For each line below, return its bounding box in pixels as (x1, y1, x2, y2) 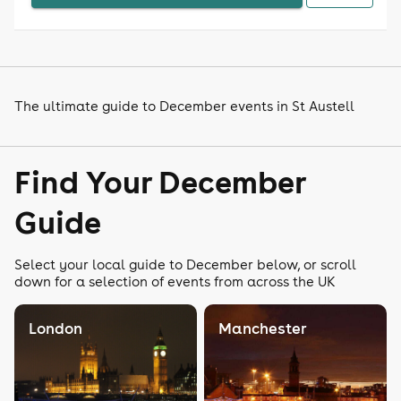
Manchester (218, 319, 307, 338)
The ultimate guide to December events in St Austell (14, 98, 354, 115)
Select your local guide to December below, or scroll (14, 256, 356, 273)
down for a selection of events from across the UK (14, 273, 336, 290)
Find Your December (14, 161, 305, 201)
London (29, 319, 82, 338)
